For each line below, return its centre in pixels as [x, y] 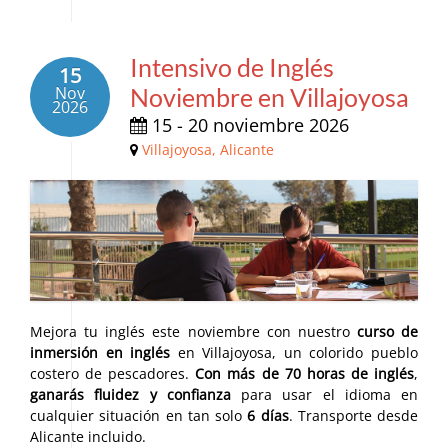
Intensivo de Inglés [232, 67]
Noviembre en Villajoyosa [269, 97]
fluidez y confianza [162, 395]
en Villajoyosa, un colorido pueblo [294, 353]
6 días [268, 416]
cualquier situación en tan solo [139, 416]
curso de [387, 332]
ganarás [57, 395]
